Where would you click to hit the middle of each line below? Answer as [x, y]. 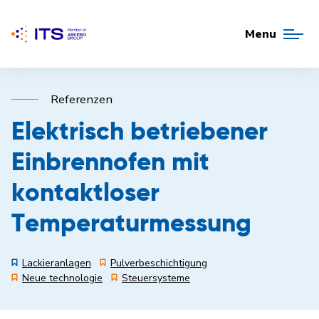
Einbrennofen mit [110, 163]
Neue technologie [62, 278]
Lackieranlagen [57, 263]
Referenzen [82, 99]
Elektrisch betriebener [140, 133]
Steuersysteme [156, 278]
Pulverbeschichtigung [159, 263]
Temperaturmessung [131, 225]
